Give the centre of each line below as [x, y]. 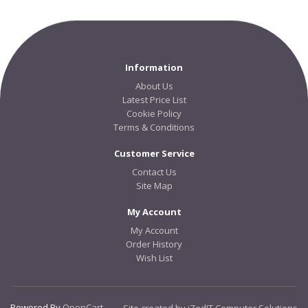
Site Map [154, 186]
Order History [154, 244]
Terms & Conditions [154, 127]
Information [154, 67]
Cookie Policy [154, 113]
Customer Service [154, 153]
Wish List [154, 258]
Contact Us [154, 172]
